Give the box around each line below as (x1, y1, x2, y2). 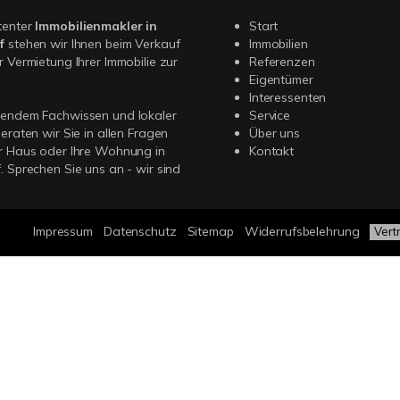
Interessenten (249, 89, 327, 105)
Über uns (249, 125, 300, 141)
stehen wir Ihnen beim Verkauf (4, 36, 180, 52)
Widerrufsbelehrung (244, 223, 360, 239)
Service (249, 107, 291, 123)
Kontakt (249, 143, 295, 159)
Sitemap (187, 223, 234, 239)
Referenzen (249, 54, 315, 70)
